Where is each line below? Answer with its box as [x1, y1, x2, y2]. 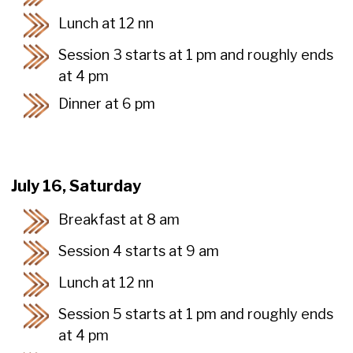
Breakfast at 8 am [58, 210, 180, 228]
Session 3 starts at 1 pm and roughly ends [58, 46, 333, 63]
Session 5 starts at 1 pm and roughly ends [58, 305, 333, 322]
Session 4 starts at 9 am [58, 242, 222, 259]
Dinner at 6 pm [58, 95, 155, 112]
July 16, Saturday [11, 176, 141, 195]
